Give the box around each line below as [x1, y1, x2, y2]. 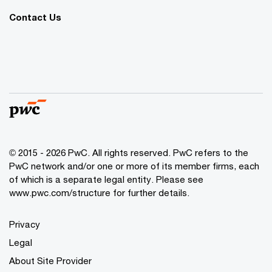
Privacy [9, 218, 40, 229]
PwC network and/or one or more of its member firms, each [9, 160, 259, 171]
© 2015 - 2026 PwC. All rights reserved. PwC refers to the [9, 146, 248, 158]
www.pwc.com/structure [9, 186, 110, 198]
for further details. [110, 186, 189, 198]
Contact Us [9, 11, 61, 22]
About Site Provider [9, 254, 92, 266]
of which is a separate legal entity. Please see [9, 173, 203, 185]
